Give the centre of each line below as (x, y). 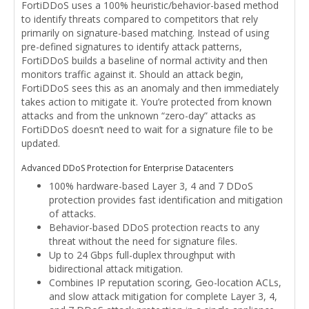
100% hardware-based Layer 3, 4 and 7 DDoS (151, 186)
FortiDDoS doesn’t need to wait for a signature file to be (147, 129)
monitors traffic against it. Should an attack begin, (132, 74)
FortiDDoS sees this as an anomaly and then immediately (150, 88)
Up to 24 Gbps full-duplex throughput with (142, 255)
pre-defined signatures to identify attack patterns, (132, 47)
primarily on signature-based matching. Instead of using (145, 33)
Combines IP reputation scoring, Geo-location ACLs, (165, 282)
